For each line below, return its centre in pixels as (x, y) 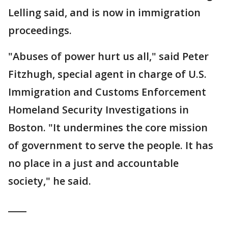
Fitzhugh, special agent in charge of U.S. (107, 74)
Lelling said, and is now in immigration (104, 13)
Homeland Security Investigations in (98, 110)
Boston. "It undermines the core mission (108, 128)
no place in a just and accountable (93, 163)
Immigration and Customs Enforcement (107, 92)
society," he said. (50, 181)
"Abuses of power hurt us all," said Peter (108, 56)
